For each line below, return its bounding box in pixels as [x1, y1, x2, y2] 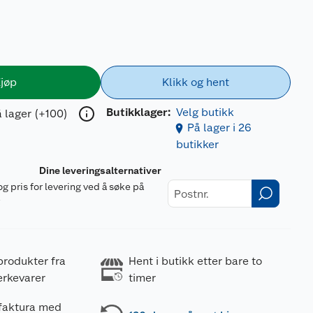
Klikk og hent [161, 75, 229, 89]
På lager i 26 [187, 121, 252, 134]
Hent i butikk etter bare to [128, 254, 262, 268]
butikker [175, 138, 219, 151]
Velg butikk [175, 105, 234, 119]
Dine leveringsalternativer [39, 165, 162, 176]
